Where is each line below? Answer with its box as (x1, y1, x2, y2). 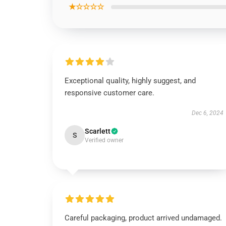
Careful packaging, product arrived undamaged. (65, 213, 222, 222)
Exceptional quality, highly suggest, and (65, 76, 196, 85)
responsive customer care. (65, 88, 154, 97)
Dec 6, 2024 (191, 109, 223, 117)
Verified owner (85, 137, 124, 144)
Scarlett (85, 127, 110, 135)
